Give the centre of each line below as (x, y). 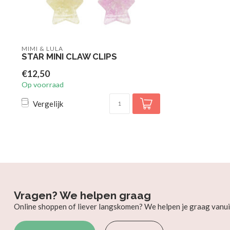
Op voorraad (43, 84)
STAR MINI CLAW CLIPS (69, 56)
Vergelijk (48, 103)
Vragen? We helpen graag (82, 195)
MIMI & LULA (42, 49)
